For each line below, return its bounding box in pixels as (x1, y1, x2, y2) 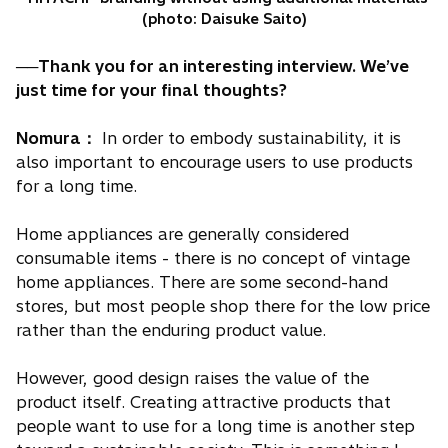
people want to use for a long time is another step (16, 416, 415, 437)
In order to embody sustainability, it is (97, 128, 401, 149)
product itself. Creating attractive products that (16, 392, 391, 413)
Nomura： (16, 128, 97, 149)
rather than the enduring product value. (16, 320, 326, 341)
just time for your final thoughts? (16, 80, 287, 101)
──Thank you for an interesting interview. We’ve (16, 56, 409, 77)
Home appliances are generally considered (16, 224, 349, 245)
